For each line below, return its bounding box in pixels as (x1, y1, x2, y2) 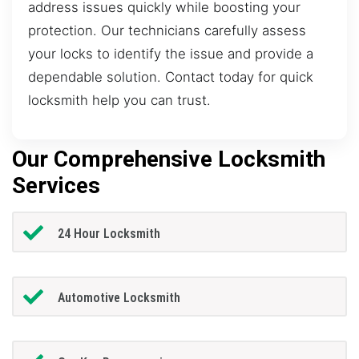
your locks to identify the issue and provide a (28, 45, 313, 62)
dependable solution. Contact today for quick (28, 68, 313, 85)
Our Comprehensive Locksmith (12, 146, 325, 173)
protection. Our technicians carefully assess (28, 22, 306, 38)
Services (12, 172, 100, 200)
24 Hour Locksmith (57, 225, 160, 241)
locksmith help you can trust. (28, 91, 211, 108)
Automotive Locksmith (57, 290, 180, 306)
